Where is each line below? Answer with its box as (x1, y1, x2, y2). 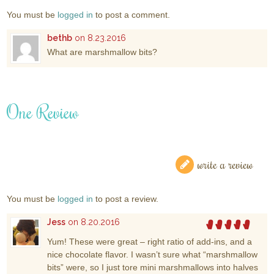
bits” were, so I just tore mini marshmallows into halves (47, 262, 259, 272)
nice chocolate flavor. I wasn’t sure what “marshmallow (47, 249, 258, 259)
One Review (7, 99, 80, 124)
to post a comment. (93, 9, 171, 20)
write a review (197, 155, 253, 172)
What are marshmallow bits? (47, 46, 158, 57)
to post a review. (93, 193, 159, 204)
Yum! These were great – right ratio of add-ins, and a (47, 236, 253, 246)
